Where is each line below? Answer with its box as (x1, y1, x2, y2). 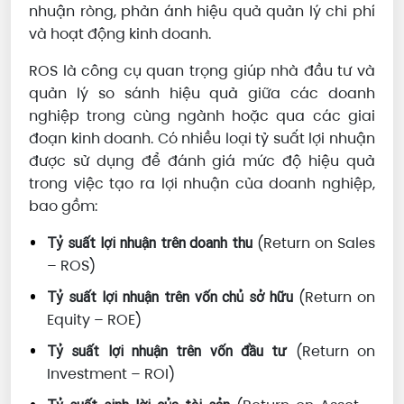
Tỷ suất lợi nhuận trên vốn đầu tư (47, 342, 288, 361)
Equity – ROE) (47, 309, 142, 331)
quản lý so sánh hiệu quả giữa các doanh (29, 83, 375, 105)
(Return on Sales (252, 233, 376, 254)
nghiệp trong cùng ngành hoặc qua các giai (29, 106, 375, 127)
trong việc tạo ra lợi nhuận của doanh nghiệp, (29, 173, 375, 195)
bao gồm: (29, 196, 97, 217)
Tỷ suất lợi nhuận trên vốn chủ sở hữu (47, 288, 294, 307)
